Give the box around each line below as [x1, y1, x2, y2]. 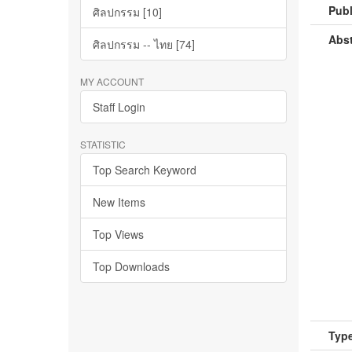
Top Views [93, 226, 144, 242]
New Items [93, 194, 145, 210]
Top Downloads [93, 258, 170, 274]
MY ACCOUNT [80, 75, 144, 88]
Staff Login [93, 99, 145, 115]
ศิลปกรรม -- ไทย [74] [93, 36, 195, 52]
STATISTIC [80, 137, 126, 151]
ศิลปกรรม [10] [93, 4, 162, 20]
